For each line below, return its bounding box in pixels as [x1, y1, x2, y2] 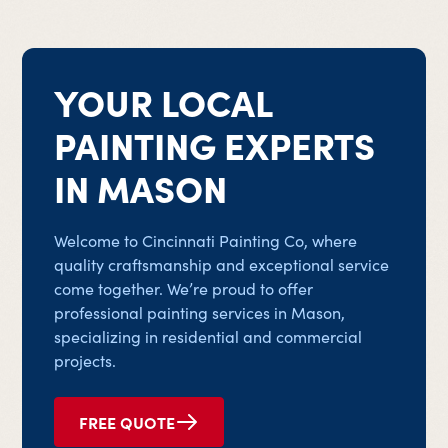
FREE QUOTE [79, 411, 176, 433]
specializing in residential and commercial [54, 326, 363, 347]
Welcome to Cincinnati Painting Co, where [54, 230, 358, 251]
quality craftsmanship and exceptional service [54, 254, 390, 275]
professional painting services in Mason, [54, 302, 346, 323]
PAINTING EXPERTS [54, 119, 376, 169]
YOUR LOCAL [54, 76, 273, 126]
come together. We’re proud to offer [54, 278, 314, 299]
